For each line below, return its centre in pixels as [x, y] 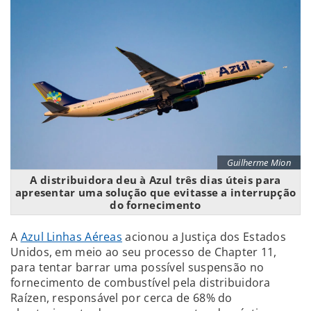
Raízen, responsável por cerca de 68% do [121, 297]
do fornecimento [155, 204]
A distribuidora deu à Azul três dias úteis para [155, 179]
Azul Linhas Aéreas [72, 236]
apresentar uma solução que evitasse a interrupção [155, 192]
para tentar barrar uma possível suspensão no [137, 267]
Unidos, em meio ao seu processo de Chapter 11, [144, 252]
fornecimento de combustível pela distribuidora [141, 282]
